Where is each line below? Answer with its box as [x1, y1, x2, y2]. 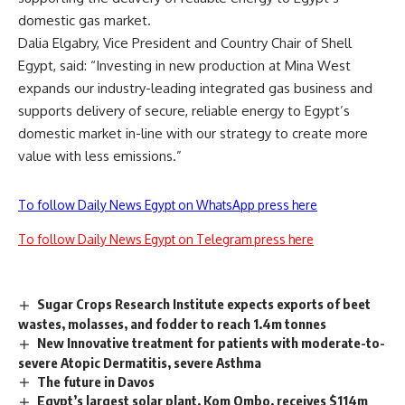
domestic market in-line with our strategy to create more [18, 124, 368, 142]
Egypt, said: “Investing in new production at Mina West [18, 56, 351, 74]
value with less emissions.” [18, 146, 182, 165]
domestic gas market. [18, 11, 151, 29]
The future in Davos [37, 372, 155, 390]
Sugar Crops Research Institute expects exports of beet [37, 295, 372, 312]
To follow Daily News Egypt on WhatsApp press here [18, 196, 317, 212]
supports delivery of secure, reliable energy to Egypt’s [18, 101, 350, 119]
